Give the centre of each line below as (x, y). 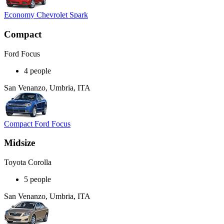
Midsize (19, 143)
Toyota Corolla (28, 162)
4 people (37, 70)
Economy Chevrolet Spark (46, 15)
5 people (37, 179)
